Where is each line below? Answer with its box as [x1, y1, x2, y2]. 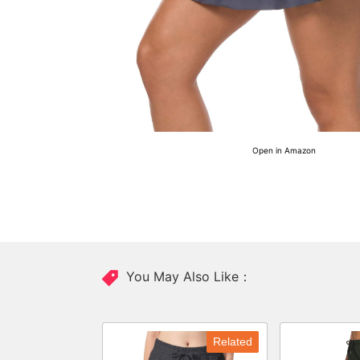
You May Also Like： [118, 268, 252, 285]
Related [213, 334, 252, 348]
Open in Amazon [252, 145, 316, 155]
